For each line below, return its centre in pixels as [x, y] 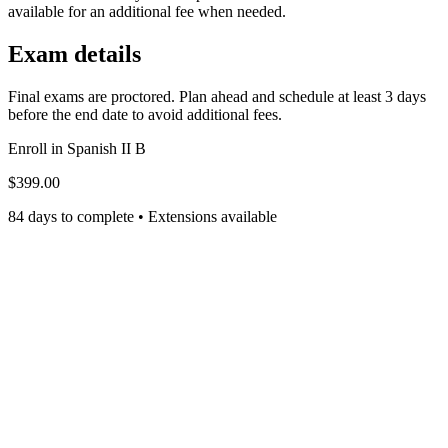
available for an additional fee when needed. [147, 12]
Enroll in [37, 148]
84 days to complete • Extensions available [142, 216]
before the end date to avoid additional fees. [145, 114]
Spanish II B [106, 148]
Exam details [74, 54]
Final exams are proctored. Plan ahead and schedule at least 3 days [217, 96]
